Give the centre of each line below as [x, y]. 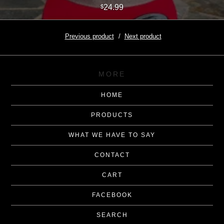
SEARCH [112, 215]
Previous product [89, 36]
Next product [143, 36]
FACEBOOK [112, 195]
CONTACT [112, 155]
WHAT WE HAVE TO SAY [112, 135]
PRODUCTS [112, 115]
